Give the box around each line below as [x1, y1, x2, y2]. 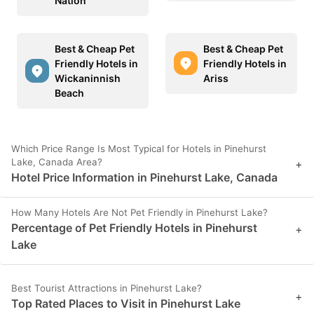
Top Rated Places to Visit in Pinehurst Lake [11, 296, 240, 310]
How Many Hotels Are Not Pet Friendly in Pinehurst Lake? [11, 206, 268, 218]
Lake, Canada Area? [11, 156, 102, 168]
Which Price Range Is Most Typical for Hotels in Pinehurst [11, 142, 266, 154]
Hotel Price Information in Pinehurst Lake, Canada [11, 170, 278, 184]
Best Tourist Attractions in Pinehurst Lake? [11, 282, 202, 294]
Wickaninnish [55, 71, 121, 84]
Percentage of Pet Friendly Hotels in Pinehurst [11, 220, 257, 235]
